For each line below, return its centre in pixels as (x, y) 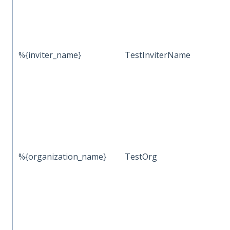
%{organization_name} (63, 156)
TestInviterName (158, 55)
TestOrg (141, 156)
